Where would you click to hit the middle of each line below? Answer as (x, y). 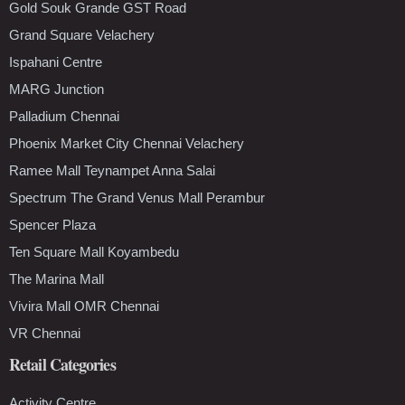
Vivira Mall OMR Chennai (84, 306)
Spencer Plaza (52, 224)
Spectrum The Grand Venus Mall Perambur (137, 197)
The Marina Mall (57, 278)
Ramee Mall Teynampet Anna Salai (112, 170)
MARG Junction (57, 89)
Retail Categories (62, 364)
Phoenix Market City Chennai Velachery (127, 143)
